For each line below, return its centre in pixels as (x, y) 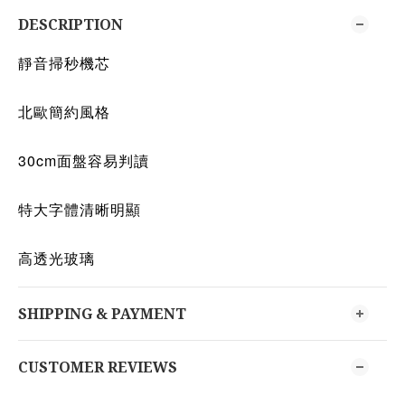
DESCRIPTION (71, 24)
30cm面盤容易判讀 (84, 160)
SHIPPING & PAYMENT (102, 314)
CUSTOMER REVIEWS (98, 367)
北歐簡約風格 (64, 112)
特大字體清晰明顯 (80, 209)
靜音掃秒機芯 (64, 63)
